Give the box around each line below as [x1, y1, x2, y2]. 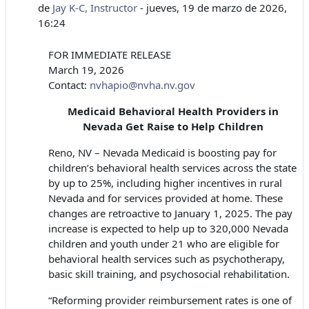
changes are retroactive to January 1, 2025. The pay [48, 206, 292, 221]
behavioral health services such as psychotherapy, [48, 252, 285, 266]
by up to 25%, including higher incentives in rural [48, 176, 282, 190]
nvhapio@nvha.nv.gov [90, 78, 195, 92]
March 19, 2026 [48, 63, 124, 77]
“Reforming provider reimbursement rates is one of [48, 293, 292, 308]
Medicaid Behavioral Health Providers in [67, 104, 279, 119]
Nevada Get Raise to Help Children [82, 119, 263, 134]
